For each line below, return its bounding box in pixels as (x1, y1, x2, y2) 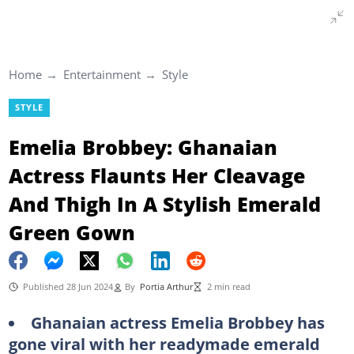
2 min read (206, 281, 250, 292)
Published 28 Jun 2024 (22, 281, 113, 292)
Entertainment (62, 66, 141, 82)
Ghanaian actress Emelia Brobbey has (30, 311, 325, 333)
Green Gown (8, 218, 135, 246)
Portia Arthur (139, 281, 193, 292)
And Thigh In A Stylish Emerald (8, 190, 321, 217)
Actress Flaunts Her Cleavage (8, 161, 305, 189)
